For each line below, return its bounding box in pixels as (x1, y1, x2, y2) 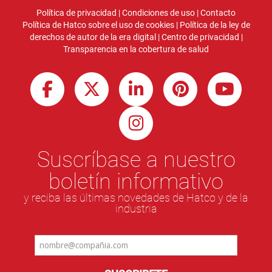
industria (115, 202, 157, 216)
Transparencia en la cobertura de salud (63, 44, 209, 55)
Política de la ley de (179, 20, 250, 30)
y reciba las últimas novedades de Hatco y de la (24, 191, 248, 205)
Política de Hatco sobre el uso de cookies (22, 20, 174, 30)
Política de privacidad (36, 8, 117, 18)
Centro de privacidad (161, 32, 239, 42)
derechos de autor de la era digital (29, 32, 156, 42)
